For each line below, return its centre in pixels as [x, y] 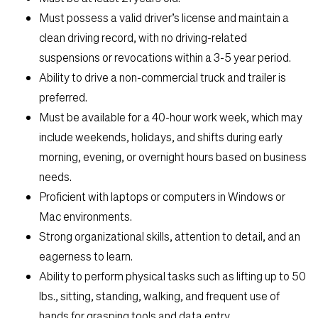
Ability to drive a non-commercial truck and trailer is [163, 77]
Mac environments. [86, 216]
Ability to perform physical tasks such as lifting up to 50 [172, 275]
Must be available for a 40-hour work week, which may [171, 116]
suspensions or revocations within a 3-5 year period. [165, 57]
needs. [55, 176]
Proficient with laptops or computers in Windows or [162, 196]
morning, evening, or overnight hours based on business [173, 156]
